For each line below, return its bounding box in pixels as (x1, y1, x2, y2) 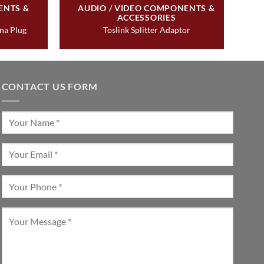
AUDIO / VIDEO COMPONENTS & (78, 3, 215, 14)
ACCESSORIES (117, 12, 176, 23)
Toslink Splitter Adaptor (103, 24, 190, 35)
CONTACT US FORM (1, 81, 98, 92)
